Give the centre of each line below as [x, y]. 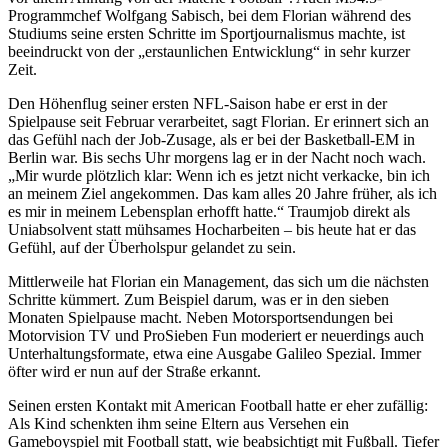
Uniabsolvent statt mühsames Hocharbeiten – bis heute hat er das [212, 229]
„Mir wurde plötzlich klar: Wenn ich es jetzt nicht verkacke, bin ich [219, 175]
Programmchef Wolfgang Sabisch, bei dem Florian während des [209, 15]
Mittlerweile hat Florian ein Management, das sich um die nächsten [218, 281]
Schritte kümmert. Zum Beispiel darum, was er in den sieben [198, 299]
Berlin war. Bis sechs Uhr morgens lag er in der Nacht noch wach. [217, 157]
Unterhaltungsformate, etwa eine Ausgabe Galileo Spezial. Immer [214, 353]
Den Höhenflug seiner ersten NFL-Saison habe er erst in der [197, 103]
